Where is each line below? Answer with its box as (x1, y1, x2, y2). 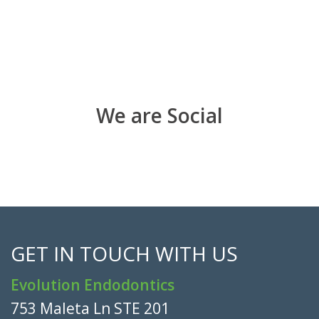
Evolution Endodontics (11, 274, 174, 295)
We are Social (96, 101, 223, 129)
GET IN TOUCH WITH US (11, 239, 238, 267)
